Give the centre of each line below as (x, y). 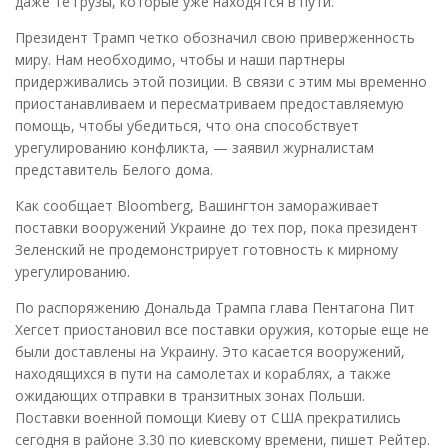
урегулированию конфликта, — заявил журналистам (194, 148)
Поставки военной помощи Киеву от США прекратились (208, 418)
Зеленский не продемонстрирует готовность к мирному (206, 250)
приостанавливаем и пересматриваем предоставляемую (209, 104)
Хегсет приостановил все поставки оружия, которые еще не (222, 330)
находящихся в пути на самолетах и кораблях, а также (203, 374)
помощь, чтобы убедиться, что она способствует (187, 126)
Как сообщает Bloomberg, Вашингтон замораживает (197, 206)
